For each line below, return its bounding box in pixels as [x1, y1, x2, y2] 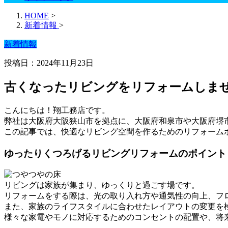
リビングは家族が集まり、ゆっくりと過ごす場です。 [4, 181, 199, 190]
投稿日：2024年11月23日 [4, 59, 94, 67]
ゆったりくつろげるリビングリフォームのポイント [4, 148, 226, 159]
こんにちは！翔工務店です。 [4, 105, 110, 115]
